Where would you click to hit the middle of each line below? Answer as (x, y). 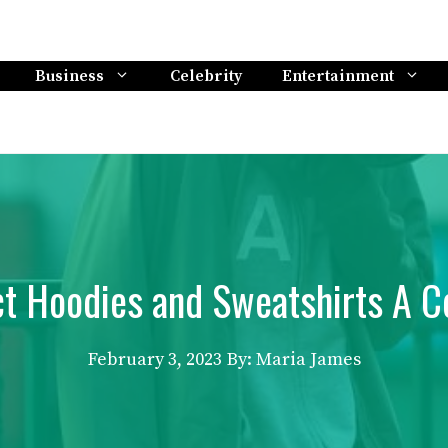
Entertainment (338, 76)
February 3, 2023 (154, 359)
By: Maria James (293, 359)
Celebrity (206, 76)
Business (69, 76)
